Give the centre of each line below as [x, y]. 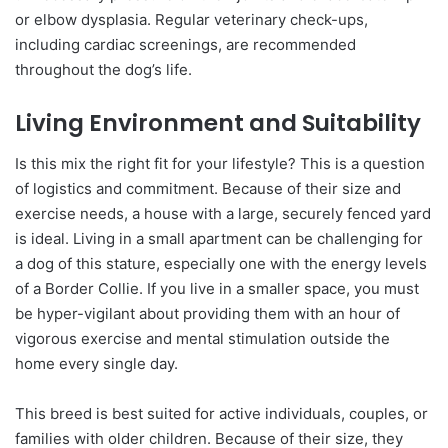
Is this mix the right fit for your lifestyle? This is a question [220, 163]
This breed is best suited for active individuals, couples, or [221, 413]
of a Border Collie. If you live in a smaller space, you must [217, 288]
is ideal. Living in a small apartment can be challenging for [219, 238]
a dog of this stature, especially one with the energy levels [221, 263]
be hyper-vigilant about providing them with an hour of [207, 313]
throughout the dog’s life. [103, 70]
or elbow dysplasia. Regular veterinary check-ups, [191, 20]
